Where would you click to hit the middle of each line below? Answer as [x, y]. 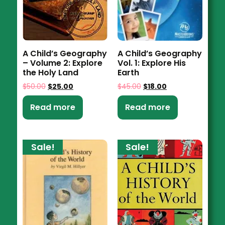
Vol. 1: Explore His [151, 63]
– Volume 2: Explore [63, 63]
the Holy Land [51, 72]
